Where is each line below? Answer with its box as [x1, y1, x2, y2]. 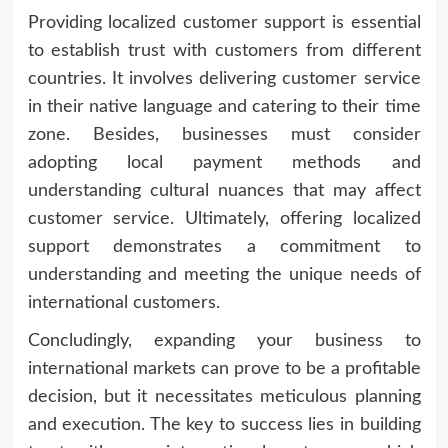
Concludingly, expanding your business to [27, 331, 421, 350]
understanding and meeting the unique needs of [27, 265, 421, 284]
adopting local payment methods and [27, 153, 421, 172]
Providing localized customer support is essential [27, 13, 421, 32]
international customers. [27, 293, 220, 312]
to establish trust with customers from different [27, 41, 421, 60]
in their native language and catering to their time [27, 97, 421, 116]
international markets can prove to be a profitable [27, 359, 421, 378]
